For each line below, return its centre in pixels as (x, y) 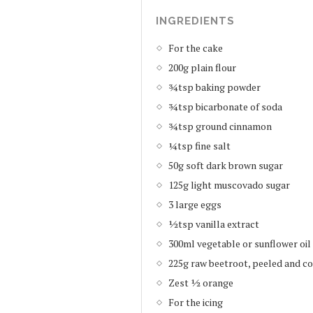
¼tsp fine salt (199, 145)
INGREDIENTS (195, 21)
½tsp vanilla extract (214, 224)
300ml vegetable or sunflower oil (240, 243)
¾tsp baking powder (214, 87)
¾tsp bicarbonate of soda (225, 106)
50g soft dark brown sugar (226, 165)
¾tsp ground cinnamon (220, 126)
